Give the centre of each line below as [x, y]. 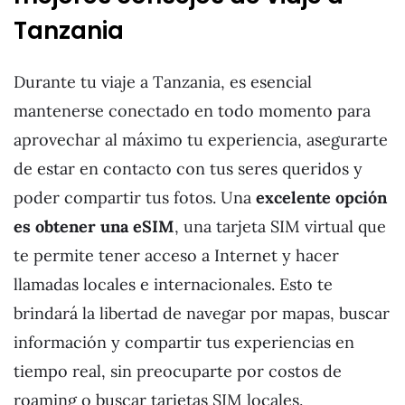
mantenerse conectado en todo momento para [192, 111]
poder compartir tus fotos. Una [135, 198]
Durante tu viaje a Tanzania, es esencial [163, 82]
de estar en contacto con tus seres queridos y [188, 169]
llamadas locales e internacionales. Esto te [173, 285]
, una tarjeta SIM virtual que [280, 227]
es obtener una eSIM [94, 227]
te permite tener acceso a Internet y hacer [176, 256]
